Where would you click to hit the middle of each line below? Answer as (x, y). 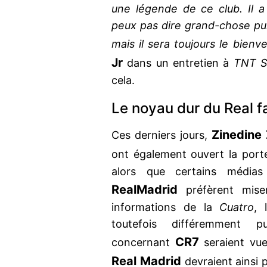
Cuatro (237, 207)
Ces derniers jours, (162, 135)
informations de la (166, 207)
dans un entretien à (178, 63)
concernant (143, 243)
